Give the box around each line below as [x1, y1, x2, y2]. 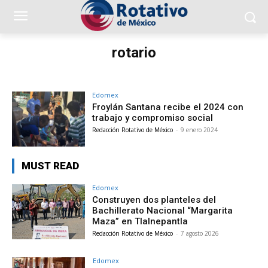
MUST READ [22, 159, 79, 172]
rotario [112, 44, 156, 61]
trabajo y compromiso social [92, 112, 214, 123]
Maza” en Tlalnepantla [92, 215, 188, 227]
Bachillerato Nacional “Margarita [92, 205, 233, 216]
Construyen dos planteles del [92, 194, 217, 205]
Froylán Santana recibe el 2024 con [92, 102, 244, 112]
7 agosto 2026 [181, 229, 220, 237]
